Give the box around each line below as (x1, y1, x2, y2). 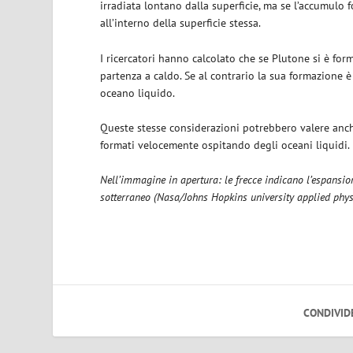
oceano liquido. (100, 85, 176, 100)
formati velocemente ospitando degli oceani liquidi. (100, 137, 351, 152)
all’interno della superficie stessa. (100, 16, 262, 31)
